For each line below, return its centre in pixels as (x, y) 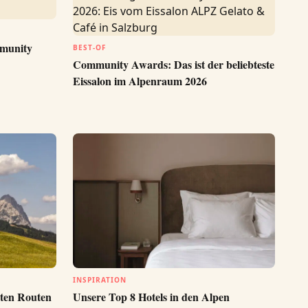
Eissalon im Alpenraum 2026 (140, 81)
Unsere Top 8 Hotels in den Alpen (151, 296)
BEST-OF (89, 47)
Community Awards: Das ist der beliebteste (174, 64)
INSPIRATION (100, 279)
